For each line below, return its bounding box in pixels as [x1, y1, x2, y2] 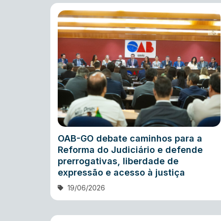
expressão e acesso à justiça [58, 167, 185, 178]
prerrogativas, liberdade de [58, 155, 179, 166]
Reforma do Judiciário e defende [58, 144, 203, 155]
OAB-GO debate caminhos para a [58, 133, 202, 144]
